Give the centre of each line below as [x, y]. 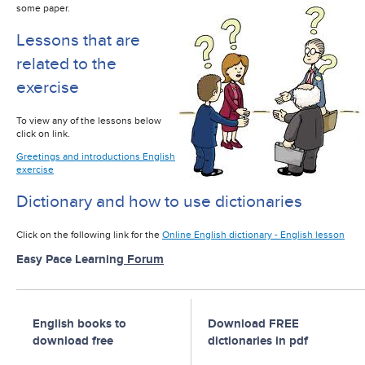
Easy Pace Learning [70, 259]
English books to [79, 323]
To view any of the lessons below [89, 120]
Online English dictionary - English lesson [253, 234]
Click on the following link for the [89, 234]
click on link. [43, 133]
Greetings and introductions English [96, 156]
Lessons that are [78, 41]
